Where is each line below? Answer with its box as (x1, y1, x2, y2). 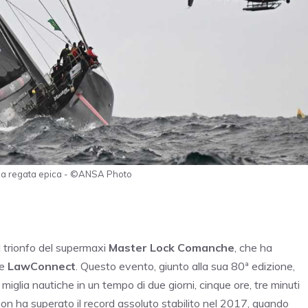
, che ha (234, 240, 272, 254)
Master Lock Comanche (109, 240, 234, 254)
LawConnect (8, 258, 76, 273)
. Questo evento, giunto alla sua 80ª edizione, (76, 258, 295, 273)
